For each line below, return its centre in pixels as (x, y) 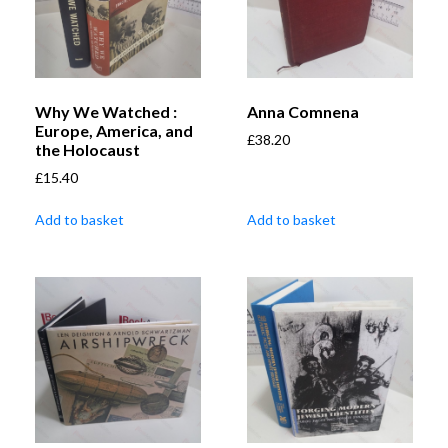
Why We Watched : (106, 112)
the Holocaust (87, 150)
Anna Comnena (303, 112)
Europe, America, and (114, 131)
